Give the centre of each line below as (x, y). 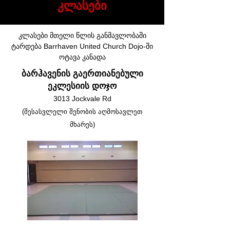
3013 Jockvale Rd (82, 99)
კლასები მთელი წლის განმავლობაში (82, 35)
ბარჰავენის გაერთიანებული (82, 74)
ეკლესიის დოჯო (82, 86)
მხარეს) (82, 124)
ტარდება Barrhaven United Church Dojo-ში (82, 46)
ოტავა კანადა (82, 57)
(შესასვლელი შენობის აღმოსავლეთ (82, 112)
